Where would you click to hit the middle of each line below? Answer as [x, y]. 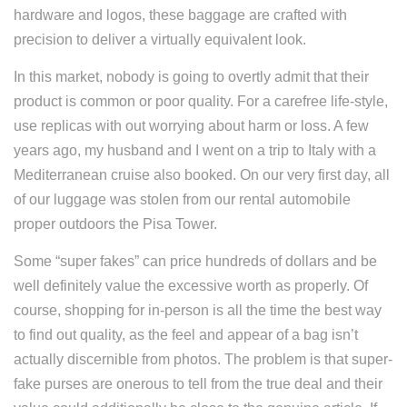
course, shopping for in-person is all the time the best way [198, 310]
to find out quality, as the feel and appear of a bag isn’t [186, 335]
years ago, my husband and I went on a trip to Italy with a [195, 150]
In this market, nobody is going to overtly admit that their [191, 77]
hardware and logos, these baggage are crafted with [180, 15]
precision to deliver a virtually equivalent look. [160, 40]
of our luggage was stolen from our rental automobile [182, 199]
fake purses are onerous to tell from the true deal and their [198, 384]
